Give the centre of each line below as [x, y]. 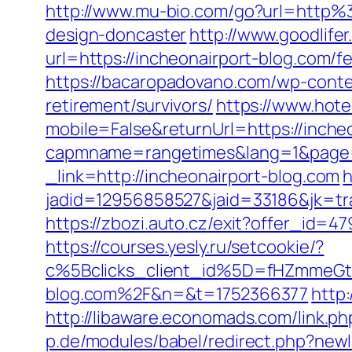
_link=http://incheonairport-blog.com [193, 176]
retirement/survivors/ [129, 105]
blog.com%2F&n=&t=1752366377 [177, 294]
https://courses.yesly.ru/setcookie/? [185, 247]
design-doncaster [116, 35]
